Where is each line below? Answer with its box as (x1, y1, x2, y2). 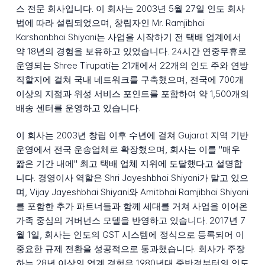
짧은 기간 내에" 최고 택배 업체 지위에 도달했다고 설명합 (15, 158, 243, 170)
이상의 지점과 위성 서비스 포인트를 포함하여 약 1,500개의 (15, 88, 249, 99)
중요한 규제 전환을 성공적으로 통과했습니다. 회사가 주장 (15, 243, 245, 255)
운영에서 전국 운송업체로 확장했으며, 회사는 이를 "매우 (15, 144, 240, 156)
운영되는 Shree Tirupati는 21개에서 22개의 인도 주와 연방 (15, 59, 248, 71)
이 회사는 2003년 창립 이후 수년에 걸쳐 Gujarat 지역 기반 (15, 130, 248, 141)
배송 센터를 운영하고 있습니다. (15, 102, 140, 114)
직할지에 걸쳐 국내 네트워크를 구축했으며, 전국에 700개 (15, 73, 244, 85)
